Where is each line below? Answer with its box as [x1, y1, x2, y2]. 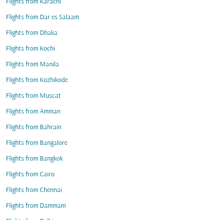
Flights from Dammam [6, 202, 66, 210]
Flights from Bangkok [6, 155, 63, 163]
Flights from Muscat [6, 92, 61, 100]
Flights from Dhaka [6, 29, 57, 37]
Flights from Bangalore [6, 139, 67, 147]
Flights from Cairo [6, 171, 55, 178]
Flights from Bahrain [6, 124, 61, 131]
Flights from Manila [6, 61, 59, 68]
